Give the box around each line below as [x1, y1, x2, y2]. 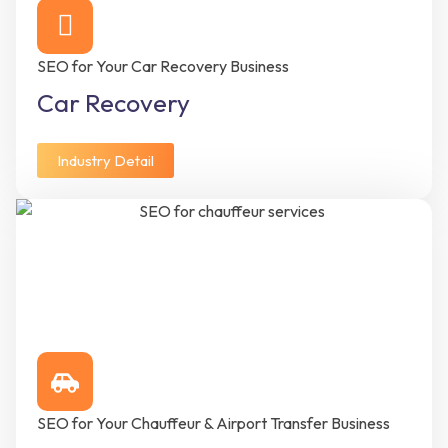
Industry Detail [57, 151, 154, 170]
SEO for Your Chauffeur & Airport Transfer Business [37, 413, 390, 434]
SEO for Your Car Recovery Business [37, 56, 289, 76]
